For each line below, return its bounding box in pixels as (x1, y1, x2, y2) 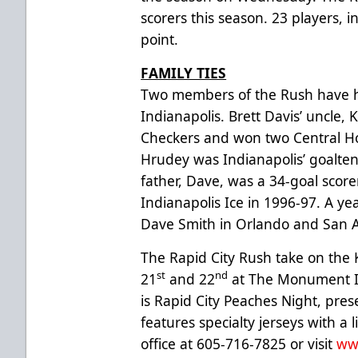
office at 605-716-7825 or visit (141, 333, 337, 353)
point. (141, 29, 179, 49)
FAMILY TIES (141, 62, 227, 82)
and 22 (165, 268, 216, 288)
